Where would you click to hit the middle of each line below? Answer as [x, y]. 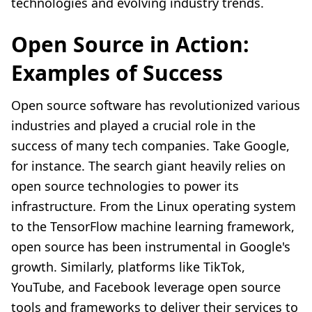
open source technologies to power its [125, 186]
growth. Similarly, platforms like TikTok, [128, 267]
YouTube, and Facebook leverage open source [146, 287]
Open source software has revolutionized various [156, 106]
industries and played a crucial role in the [133, 126]
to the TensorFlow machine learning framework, [153, 227]
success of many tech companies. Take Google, [150, 146]
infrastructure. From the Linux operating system [154, 206]
